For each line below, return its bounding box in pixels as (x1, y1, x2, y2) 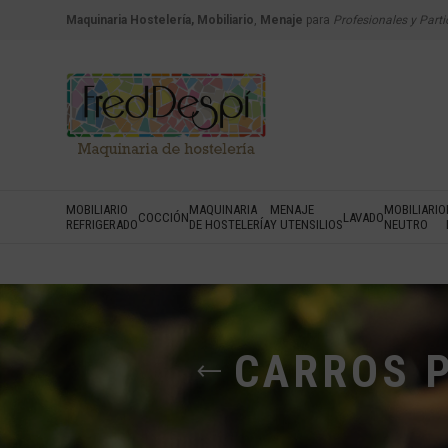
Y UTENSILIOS (270, 217, 343, 232)
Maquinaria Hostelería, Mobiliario (66, 13, 254, 27)
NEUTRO (384, 217, 428, 232)
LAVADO (343, 209, 384, 225)
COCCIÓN (138, 209, 189, 225)
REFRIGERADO (66, 217, 138, 232)
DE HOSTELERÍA (189, 217, 270, 232)
